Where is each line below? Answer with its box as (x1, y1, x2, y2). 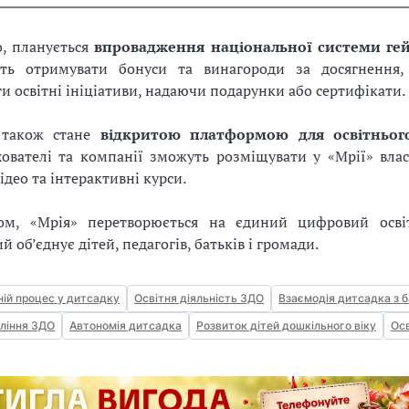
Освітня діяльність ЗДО (134, 291, 264, 306)
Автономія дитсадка (69, 319, 182, 333)
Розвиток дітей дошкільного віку (196, 319, 376, 333)
